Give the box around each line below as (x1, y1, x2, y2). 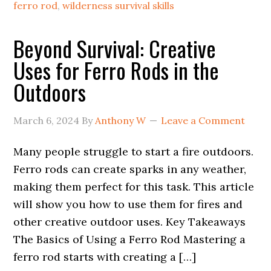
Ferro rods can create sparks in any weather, (13, 162, 247, 176)
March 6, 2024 (13, 114, 80, 126)
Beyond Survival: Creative (13, 32, 217, 64)
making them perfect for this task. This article (13, 180, 255, 194)
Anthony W (95, 114, 146, 126)
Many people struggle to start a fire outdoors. (13, 145, 254, 158)
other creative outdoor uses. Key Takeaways (13, 215, 246, 229)
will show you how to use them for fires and (13, 197, 243, 211)
